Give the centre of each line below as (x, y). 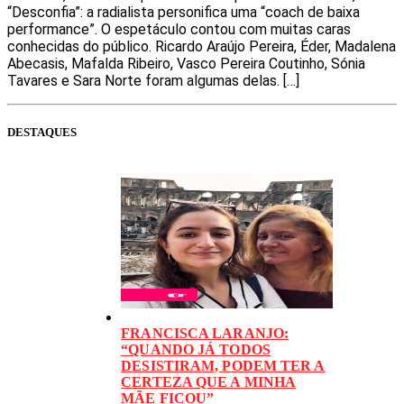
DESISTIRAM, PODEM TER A (223, 366)
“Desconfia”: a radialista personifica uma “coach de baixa (184, 12)
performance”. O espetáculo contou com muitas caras (179, 29)
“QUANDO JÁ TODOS (196, 350)
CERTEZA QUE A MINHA (209, 382)
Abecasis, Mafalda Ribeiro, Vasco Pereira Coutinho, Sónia (186, 63)
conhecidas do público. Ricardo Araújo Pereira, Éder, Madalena (202, 46)
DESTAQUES (42, 132)
